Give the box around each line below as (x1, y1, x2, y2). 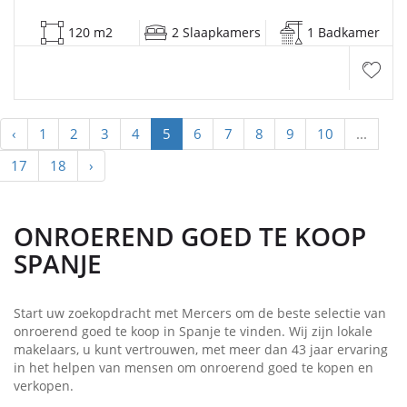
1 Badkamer (306, 23, 380, 41)
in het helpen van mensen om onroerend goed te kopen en (14, 358, 373, 376)
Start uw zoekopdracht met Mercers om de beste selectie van (14, 303, 386, 322)
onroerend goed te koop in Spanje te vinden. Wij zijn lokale (14, 322, 372, 340)
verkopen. (14, 376, 74, 394)
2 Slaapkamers (172, 23, 261, 41)
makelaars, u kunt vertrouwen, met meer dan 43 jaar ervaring (14, 340, 388, 358)
